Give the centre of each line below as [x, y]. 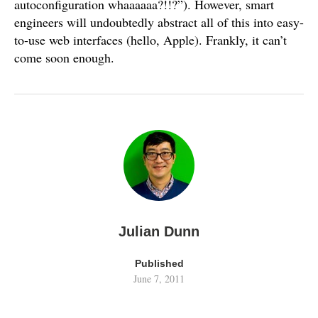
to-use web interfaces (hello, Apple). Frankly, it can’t [150, 39]
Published [159, 263]
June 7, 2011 [159, 278]
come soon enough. [64, 57]
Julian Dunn [159, 231]
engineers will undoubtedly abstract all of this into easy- [159, 22]
